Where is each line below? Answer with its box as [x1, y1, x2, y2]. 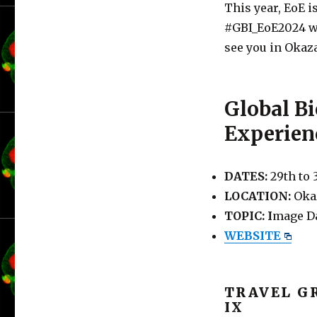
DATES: [224, 169, 267, 183]
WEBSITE [224, 229, 281, 243]
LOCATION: [224, 189, 291, 203]
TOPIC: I [224, 209, 272, 223]
